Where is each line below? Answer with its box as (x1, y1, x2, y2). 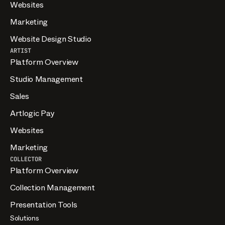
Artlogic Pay (10, 107, 55, 119)
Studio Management (10, 73, 83, 85)
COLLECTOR (10, 155, 42, 163)
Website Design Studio (10, 33, 91, 45)
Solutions (10, 212, 39, 223)
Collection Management (10, 181, 95, 193)
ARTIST (10, 46, 31, 55)
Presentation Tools (10, 198, 77, 210)
